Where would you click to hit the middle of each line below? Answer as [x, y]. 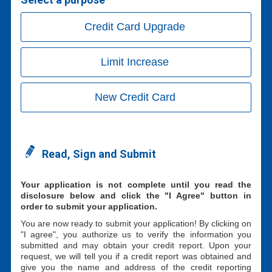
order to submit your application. [89, 206]
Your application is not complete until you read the [136, 184]
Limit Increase [135, 62]
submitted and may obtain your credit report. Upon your [136, 245]
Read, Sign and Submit [99, 154]
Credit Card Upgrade [135, 26]
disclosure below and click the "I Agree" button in [136, 195]
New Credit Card [135, 97]
